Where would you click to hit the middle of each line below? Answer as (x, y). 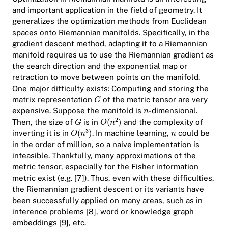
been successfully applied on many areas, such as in (107, 201)
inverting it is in (41, 133)
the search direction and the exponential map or (100, 66)
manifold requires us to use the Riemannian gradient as (113, 55)
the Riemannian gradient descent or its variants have (108, 189)
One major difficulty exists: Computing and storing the (110, 89)
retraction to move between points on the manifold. (106, 77)
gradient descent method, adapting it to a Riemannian (110, 44)
